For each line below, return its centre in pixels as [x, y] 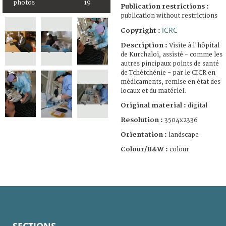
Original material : [154, 105]
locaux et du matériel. [153, 91]
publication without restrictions [169, 16]
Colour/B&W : [145, 149]
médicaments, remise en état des [171, 82]
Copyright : [141, 31]
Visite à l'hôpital [194, 45]
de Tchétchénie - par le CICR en [168, 73]
